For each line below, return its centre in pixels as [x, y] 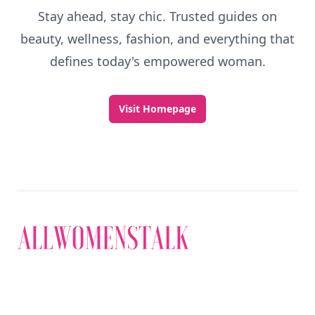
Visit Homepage [157, 109]
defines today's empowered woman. [157, 61]
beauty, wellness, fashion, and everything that [157, 39]
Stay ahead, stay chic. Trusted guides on [157, 16]
